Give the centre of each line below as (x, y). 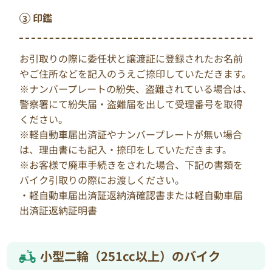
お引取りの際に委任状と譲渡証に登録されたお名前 (131, 59)
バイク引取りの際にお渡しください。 (102, 180)
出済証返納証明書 (59, 210)
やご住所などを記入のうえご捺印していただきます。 (136, 74)
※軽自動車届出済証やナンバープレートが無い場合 (131, 134)
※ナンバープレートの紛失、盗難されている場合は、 (136, 89)
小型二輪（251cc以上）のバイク (131, 256)
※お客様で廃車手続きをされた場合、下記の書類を (131, 165)
